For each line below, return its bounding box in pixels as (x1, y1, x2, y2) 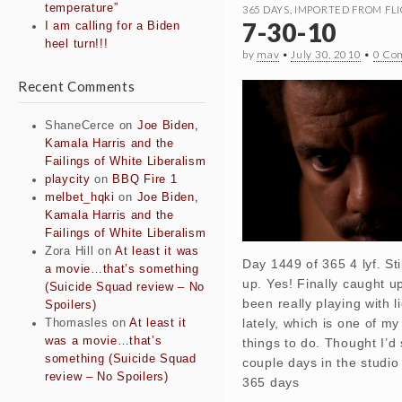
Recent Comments (18, 78, 135, 95)
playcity (45, 173, 91, 187)
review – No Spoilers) (45, 371, 169, 384)
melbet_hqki (45, 191, 115, 205)
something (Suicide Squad (45, 353, 197, 366)
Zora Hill (45, 245, 94, 258)
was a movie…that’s (45, 335, 162, 348)
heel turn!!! (45, 38, 109, 51)
